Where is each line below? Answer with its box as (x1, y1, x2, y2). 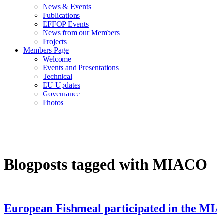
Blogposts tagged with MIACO (4, 155, 207, 173)
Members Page (23, 46, 69, 54)
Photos (43, 98, 63, 107)
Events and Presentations (43, 63, 119, 72)
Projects (43, 37, 67, 46)
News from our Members (43, 28, 120, 37)
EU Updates (43, 80, 80, 89)
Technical (43, 72, 72, 80)
